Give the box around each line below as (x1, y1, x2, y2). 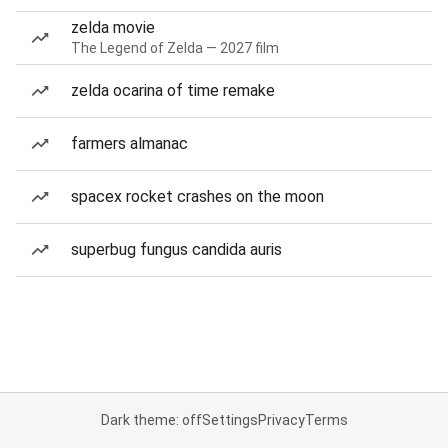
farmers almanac (71, 134, 188, 153)
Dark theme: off (100, 412, 202, 428)
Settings (201, 412, 258, 428)
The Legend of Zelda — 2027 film (71, 40, 279, 56)
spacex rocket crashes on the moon (71, 187, 324, 206)
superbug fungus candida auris (71, 240, 282, 259)
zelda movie (71, 18, 155, 37)
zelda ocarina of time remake (71, 81, 275, 100)
